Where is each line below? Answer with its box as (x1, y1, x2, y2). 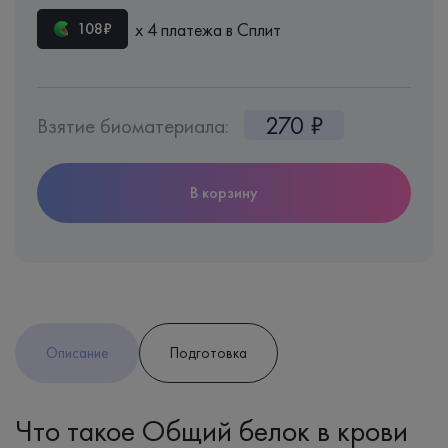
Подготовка (170, 342, 247, 363)
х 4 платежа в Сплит (135, 17, 281, 41)
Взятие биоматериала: (37, 111, 229, 139)
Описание (46, 342, 108, 363)
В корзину (190, 181, 258, 203)
